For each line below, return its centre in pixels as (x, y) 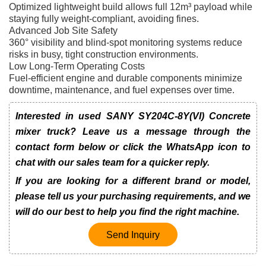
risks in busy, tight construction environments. (104, 54)
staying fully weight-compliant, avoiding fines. (104, 18)
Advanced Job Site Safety (63, 30)
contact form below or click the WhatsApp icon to (133, 147)
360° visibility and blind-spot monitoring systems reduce (126, 42)
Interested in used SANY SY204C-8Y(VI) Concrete (133, 116)
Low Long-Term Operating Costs (77, 66)
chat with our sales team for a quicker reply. (113, 162)
